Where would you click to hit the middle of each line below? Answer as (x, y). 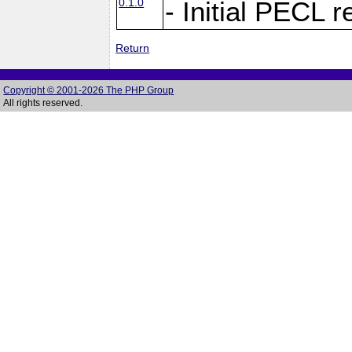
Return (133, 48)
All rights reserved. (43, 103)
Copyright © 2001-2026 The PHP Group (89, 90)
